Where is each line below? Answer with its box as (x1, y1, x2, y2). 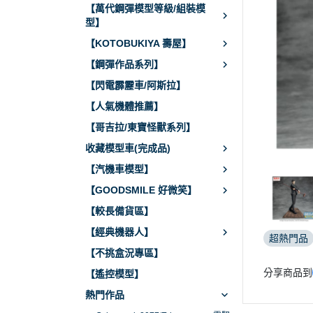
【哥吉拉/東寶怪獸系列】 (85, 122, 196, 133)
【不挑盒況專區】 (85, 247, 163, 259)
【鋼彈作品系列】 (85, 59, 163, 70)
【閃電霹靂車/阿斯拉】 (85, 80, 186, 91)
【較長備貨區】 (85, 205, 154, 217)
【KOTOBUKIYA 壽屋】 (85, 38, 191, 49)
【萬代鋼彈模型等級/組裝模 (85, 3, 205, 14)
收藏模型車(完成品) (85, 143, 170, 154)
